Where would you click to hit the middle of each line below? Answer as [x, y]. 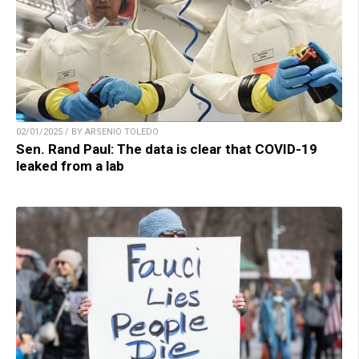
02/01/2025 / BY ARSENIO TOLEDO [87, 132]
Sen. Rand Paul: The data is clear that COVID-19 [167, 149]
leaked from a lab [70, 166]
